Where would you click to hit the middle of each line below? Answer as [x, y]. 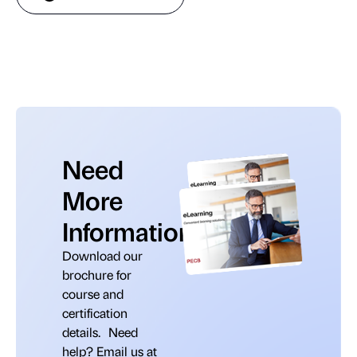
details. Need [100, 331]
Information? [135, 230]
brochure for [97, 274]
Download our [102, 255]
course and [93, 293]
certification [95, 312]
